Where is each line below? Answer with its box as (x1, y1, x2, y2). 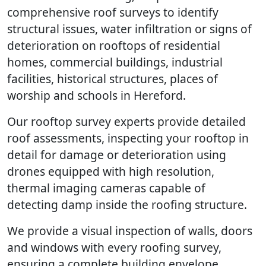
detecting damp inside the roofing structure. (7, 197, 247, 213)
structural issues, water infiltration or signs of (7, 21, 252, 37)
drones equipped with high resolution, (7, 163, 214, 179)
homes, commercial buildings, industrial (7, 54, 223, 70)
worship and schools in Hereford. (7, 87, 186, 103)
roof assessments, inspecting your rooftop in (7, 130, 249, 146)
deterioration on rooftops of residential (7, 37, 220, 53)
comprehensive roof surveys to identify (7, 4, 218, 20)
